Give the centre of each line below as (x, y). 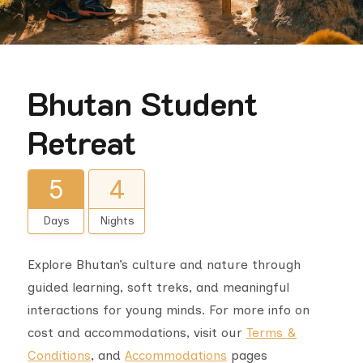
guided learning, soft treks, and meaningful (158, 287)
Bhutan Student (143, 103)
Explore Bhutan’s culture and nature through (164, 265)
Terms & (271, 333)
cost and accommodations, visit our (137, 333)
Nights (117, 221)
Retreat (82, 142)
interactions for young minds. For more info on (169, 310)
